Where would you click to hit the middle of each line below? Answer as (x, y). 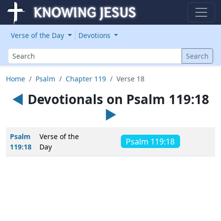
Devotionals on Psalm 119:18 (117, 99)
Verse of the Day (38, 35)
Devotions (95, 35)
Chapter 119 (86, 79)
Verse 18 (130, 79)
